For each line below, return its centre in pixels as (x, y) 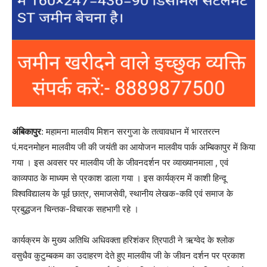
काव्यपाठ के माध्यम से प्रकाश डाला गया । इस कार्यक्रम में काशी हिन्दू (119, 178)
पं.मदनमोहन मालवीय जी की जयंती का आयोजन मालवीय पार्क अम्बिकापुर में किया (133, 147)
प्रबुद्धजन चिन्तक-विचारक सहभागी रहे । (75, 209)
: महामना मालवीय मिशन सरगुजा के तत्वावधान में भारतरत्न (131, 132)
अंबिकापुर (27, 132)
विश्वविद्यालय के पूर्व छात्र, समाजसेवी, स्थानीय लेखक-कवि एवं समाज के (122, 194)
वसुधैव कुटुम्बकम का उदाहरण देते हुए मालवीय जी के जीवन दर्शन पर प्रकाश (128, 256)
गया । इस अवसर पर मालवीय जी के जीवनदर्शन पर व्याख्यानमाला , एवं (120, 163)
